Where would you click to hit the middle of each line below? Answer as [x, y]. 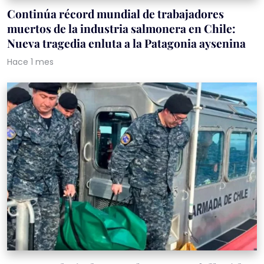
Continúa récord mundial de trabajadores [115, 13]
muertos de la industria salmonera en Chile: [121, 28]
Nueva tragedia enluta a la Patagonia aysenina [126, 43]
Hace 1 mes [30, 62]
